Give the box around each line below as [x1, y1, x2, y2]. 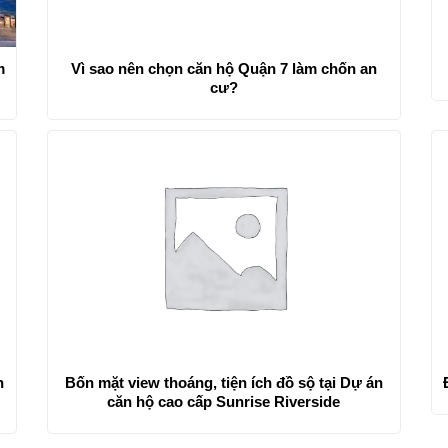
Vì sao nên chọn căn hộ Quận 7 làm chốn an [70, 59, 377, 77]
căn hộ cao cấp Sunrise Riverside [107, 392, 341, 410]
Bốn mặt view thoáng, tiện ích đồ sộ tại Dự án [64, 373, 383, 391]
